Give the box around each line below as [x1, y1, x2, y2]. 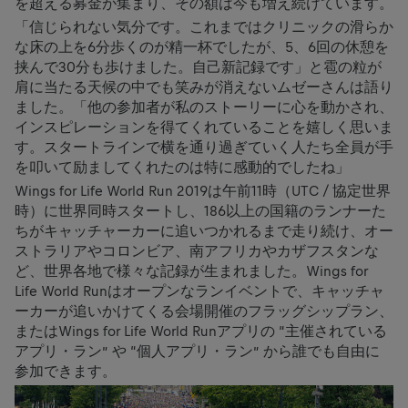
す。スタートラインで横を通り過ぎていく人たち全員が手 [15, 139, 393, 156]
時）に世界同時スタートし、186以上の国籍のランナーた [15, 203, 386, 219]
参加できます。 [15, 363, 117, 380]
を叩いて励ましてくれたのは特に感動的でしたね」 [15, 159, 350, 176]
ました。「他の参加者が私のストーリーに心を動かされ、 [15, 99, 393, 116]
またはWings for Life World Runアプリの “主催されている [15, 323, 387, 340]
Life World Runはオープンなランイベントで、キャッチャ [15, 283, 384, 300]
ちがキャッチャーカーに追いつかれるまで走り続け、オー [15, 223, 393, 240]
